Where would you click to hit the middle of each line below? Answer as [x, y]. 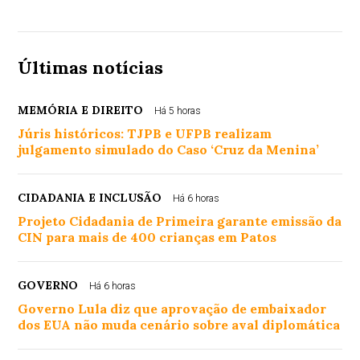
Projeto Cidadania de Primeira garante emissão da [180, 221]
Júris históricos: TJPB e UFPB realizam [145, 134]
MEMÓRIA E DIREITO [81, 110]
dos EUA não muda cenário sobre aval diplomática [179, 325]
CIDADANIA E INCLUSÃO [90, 198]
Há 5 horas [178, 111]
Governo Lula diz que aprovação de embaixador [172, 309]
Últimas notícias [91, 68]
